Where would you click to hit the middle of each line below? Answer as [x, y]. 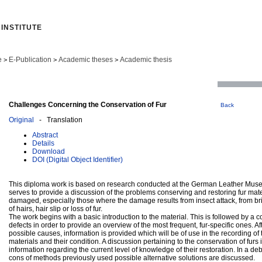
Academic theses [86, 60]
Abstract [45, 135]
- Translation [58, 120]
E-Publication [30, 60]
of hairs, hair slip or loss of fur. [56, 208]
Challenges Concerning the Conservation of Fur [88, 104]
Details [43, 143]
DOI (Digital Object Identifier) [77, 159]
